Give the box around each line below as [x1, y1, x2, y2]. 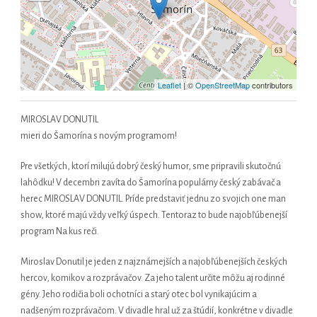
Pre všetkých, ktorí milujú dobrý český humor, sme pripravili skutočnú [21, 161, 281, 171]
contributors [250, 79, 293, 91]
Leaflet [158, 79, 181, 91]
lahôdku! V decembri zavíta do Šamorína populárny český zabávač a [21, 178, 281, 188]
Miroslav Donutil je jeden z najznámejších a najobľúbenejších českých [21, 257, 287, 267]
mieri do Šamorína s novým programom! [21, 131, 177, 141]
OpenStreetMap [195, 79, 250, 91]
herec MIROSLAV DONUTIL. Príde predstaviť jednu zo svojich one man [21, 194, 286, 204]
